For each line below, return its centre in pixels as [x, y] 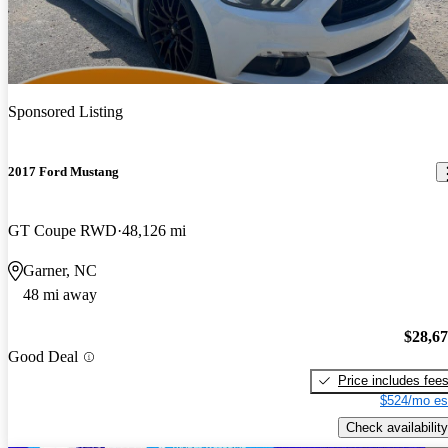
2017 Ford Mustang [63, 171]
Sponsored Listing [65, 111]
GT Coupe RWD [62, 231]
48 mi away [60, 295]
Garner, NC [60, 271]
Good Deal [43, 357]
